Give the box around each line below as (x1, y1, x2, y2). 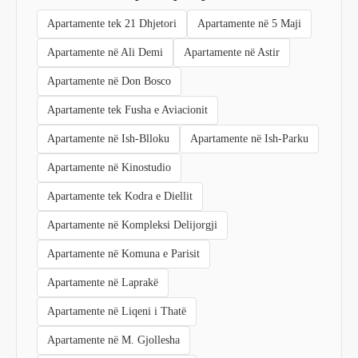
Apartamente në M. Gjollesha (47, 333, 180, 346)
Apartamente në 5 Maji (197, 17, 301, 30)
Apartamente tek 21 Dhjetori (47, 17, 177, 30)
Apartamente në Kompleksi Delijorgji (47, 218, 217, 231)
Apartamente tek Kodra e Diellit (47, 189, 193, 202)
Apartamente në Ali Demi (47, 46, 163, 58)
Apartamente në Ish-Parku (190, 132, 308, 145)
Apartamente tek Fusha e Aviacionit (47, 103, 208, 116)
